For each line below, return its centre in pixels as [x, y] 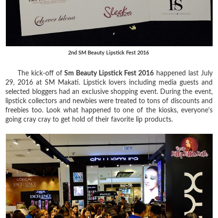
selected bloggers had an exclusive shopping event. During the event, [109, 92]
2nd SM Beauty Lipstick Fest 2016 [109, 53]
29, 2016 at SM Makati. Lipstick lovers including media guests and [109, 82]
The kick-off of [34, 73]
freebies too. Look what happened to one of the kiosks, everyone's [109, 110]
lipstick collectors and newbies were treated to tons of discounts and [109, 101]
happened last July [183, 73]
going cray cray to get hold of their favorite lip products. [89, 119]
